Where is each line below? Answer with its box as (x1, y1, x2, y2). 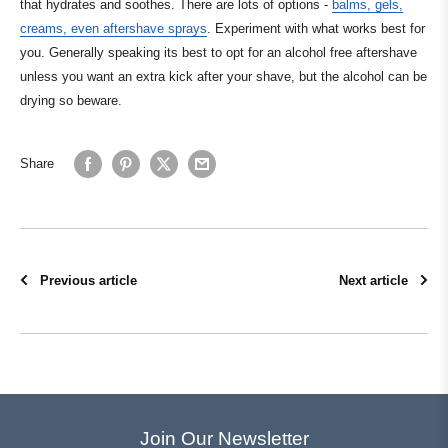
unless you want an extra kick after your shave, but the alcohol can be (20, 69, 427, 85)
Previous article (40, 272, 137, 288)
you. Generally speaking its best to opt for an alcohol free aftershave (20, 45, 417, 61)
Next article (339, 272, 408, 288)
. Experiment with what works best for (207, 21, 425, 37)
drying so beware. (20, 93, 122, 109)
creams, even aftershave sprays (20, 21, 207, 37)
